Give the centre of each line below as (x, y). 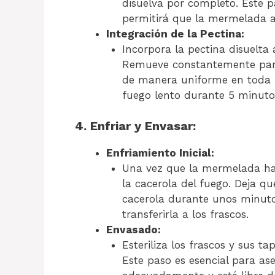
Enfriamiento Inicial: (160, 153)
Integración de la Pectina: (175, 33)
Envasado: (134, 230)
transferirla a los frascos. (185, 215)
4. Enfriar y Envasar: (135, 126)
